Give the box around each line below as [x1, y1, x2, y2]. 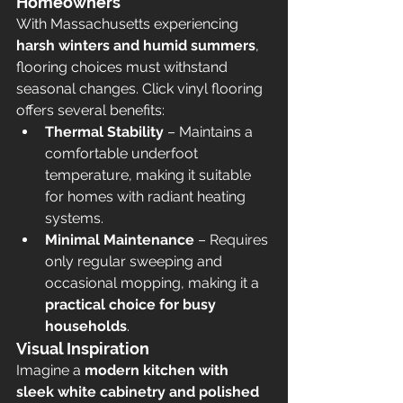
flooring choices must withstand [16, 58, 231, 76]
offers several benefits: [16, 102, 165, 119]
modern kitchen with [85, 362, 232, 379]
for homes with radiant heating [45, 188, 249, 205]
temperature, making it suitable [45, 166, 255, 184]
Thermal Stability [45, 123, 164, 140]
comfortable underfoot [45, 145, 201, 162]
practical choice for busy [45, 296, 219, 313]
